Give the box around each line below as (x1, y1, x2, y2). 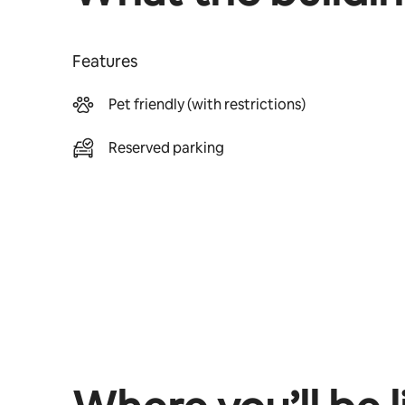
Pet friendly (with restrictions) (108, 95, 306, 114)
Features (72, 51, 137, 71)
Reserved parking (108, 138, 224, 157)
